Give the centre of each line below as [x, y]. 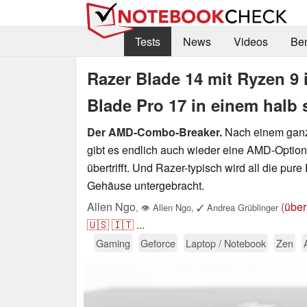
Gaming [113, 243]
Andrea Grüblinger [241, 207]
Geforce [158, 243]
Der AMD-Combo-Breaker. [155, 132]
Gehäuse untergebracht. [146, 185]
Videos [250, 42]
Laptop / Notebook [226, 243]
